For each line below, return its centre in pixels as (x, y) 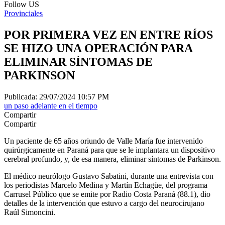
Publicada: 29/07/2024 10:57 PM (57, 96)
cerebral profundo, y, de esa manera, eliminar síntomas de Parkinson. (113, 159)
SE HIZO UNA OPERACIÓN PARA (98, 48)
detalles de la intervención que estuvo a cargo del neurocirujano (104, 203)
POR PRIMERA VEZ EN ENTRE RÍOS (108, 34)
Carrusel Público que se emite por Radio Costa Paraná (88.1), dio (107, 194)
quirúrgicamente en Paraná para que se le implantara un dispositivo (109, 150)
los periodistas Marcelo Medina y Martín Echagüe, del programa (106, 185)
